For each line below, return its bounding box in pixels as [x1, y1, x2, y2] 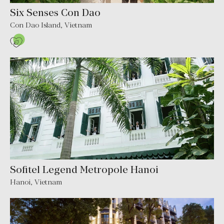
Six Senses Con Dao [10, 7, 100, 18]
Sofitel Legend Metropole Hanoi [10, 163, 158, 175]
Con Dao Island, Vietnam [10, 21, 92, 29]
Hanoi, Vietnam [10, 177, 62, 186]
